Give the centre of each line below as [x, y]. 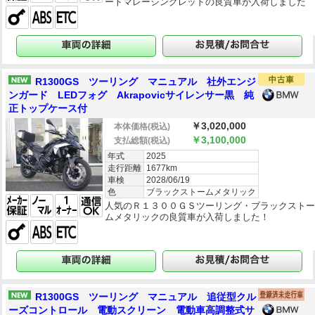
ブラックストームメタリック [201, 192]
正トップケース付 [48, 109]
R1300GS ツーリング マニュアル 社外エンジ [146, 82]
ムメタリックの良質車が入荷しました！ [187, 217]
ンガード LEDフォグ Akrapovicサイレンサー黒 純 [131, 95]
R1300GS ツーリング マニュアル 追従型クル [146, 296]
